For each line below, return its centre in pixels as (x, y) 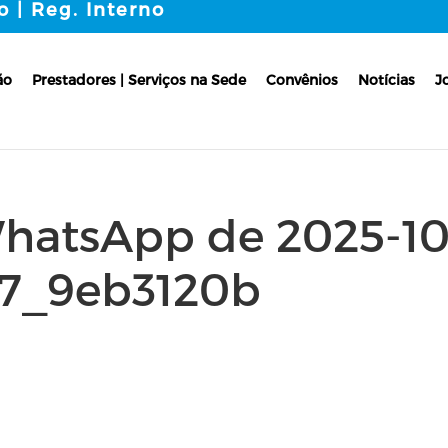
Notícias (387, 79)
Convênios (302, 79)
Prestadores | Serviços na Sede (139, 79)
